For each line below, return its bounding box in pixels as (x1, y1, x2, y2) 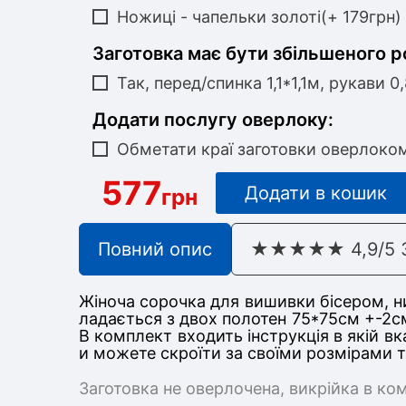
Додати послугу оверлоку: (92, 109, 333, 130)
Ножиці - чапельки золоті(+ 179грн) (117, 7, 401, 26)
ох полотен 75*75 (198, 309, 338, 328)
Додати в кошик (244, 182, 387, 204)
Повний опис (98, 238, 212, 260)
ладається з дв (79, 309, 199, 328)
